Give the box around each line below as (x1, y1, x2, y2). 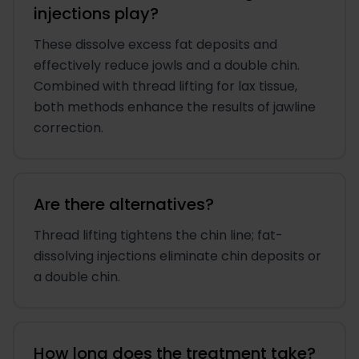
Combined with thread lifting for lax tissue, (34, 77, 297, 96)
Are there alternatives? (34, 193, 214, 216)
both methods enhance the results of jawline (34, 98, 316, 117)
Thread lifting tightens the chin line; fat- (34, 226, 283, 245)
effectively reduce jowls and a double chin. (34, 56, 300, 75)
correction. (34, 119, 103, 138)
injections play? (34, 2, 159, 26)
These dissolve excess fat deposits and (34, 35, 277, 54)
